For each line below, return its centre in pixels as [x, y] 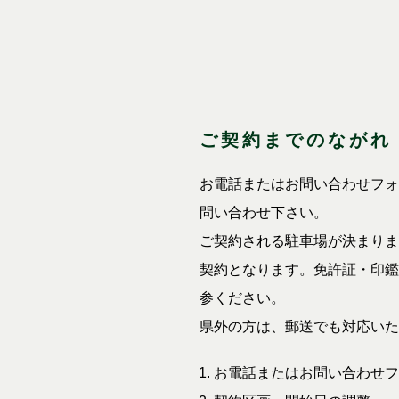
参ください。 [242, 298]
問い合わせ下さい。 [264, 213]
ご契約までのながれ [296, 140]
